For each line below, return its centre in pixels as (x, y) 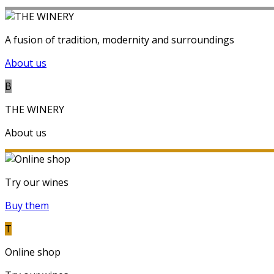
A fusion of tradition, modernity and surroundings (120, 40)
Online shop (33, 252)
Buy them (27, 206)
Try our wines (37, 182)
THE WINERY (35, 109)
